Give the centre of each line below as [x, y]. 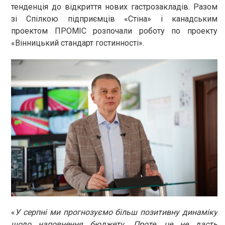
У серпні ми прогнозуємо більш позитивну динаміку [116, 212]
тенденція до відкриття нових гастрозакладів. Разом [114, 7]
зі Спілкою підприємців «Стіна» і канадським [114, 19]
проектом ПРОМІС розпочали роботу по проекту [114, 31]
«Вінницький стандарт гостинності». [78, 43]
